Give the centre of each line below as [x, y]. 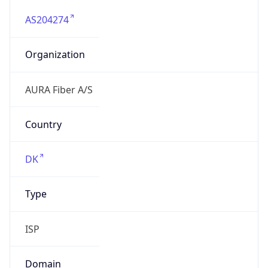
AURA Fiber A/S [59, 89]
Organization [55, 55]
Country [43, 124]
